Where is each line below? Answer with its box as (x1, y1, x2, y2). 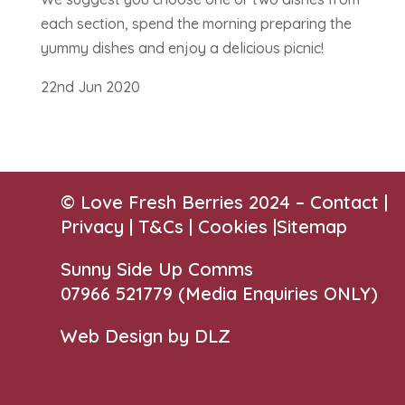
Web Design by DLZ (61, 325, 231, 348)
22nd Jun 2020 (40, 78, 140, 97)
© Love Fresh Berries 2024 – (61, 191, 311, 214)
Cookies (198, 215, 268, 239)
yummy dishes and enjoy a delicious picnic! (40, 39, 324, 58)
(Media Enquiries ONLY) (178, 282, 379, 306)
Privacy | (61, 215, 139, 239)
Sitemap (277, 215, 348, 239)
